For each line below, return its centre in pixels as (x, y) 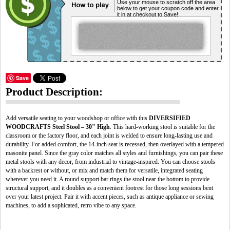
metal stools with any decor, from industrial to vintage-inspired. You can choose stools (110, 162)
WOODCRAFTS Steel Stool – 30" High (58, 127)
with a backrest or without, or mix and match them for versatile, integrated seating (104, 170)
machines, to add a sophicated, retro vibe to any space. (71, 205)
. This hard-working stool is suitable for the (162, 127)
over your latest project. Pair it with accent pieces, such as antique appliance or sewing (110, 197)
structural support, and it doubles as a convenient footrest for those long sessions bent (109, 188)
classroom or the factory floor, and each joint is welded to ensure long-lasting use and (109, 136)
